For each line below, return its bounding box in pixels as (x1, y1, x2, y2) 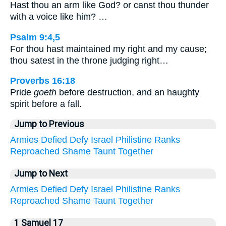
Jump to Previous (14, 119, 84, 129)
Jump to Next (14, 168, 68, 179)
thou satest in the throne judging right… (10, 55, 168, 66)
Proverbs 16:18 (10, 76, 75, 86)
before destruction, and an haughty (56, 87, 199, 98)
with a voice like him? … (10, 11, 107, 22)
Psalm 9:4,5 (10, 32, 60, 42)
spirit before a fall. (10, 99, 82, 109)
